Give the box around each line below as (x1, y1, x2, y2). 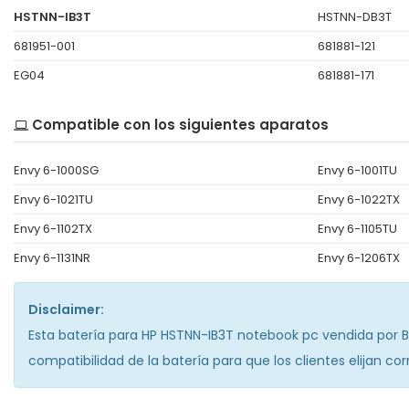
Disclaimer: (28, 299, 104, 319)
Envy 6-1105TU (317, 219, 397, 237)
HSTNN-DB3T (317, 7, 392, 26)
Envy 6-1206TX (317, 248, 400, 267)
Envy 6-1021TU (14, 190, 93, 208)
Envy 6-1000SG (14, 161, 99, 179)
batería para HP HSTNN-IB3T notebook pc (58, 325, 319, 344)
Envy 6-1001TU (317, 161, 397, 179)
